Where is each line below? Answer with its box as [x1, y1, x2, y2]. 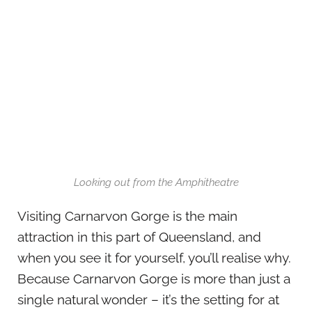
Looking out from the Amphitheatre [73, 176, 239, 189]
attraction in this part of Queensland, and [17, 229, 261, 245]
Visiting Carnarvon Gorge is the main [17, 208, 237, 224]
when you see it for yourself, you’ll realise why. [17, 250, 291, 266]
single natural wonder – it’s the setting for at [17, 292, 279, 308]
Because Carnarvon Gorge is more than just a [17, 271, 290, 287]
